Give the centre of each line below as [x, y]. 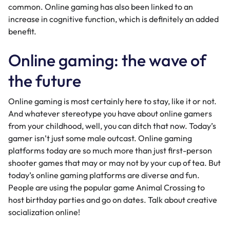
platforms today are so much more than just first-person [110, 151]
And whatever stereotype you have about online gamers [110, 114]
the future [45, 81]
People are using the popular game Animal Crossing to [107, 188]
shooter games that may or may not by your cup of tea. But [114, 163]
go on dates [123, 200]
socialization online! [44, 212]
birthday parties [55, 200]
